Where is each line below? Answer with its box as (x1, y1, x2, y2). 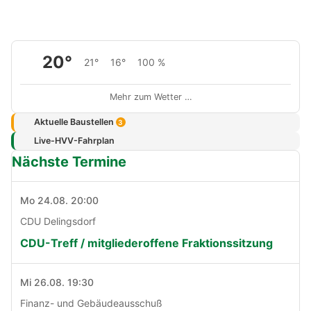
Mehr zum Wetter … (110, 91, 192, 102)
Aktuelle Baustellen (33, 117, 116, 128)
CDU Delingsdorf (20, 215, 96, 228)
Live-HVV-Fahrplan (33, 135, 115, 146)
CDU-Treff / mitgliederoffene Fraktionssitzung (20, 236, 273, 251)
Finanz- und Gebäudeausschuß (20, 297, 162, 310)
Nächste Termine (12, 153, 126, 171)
